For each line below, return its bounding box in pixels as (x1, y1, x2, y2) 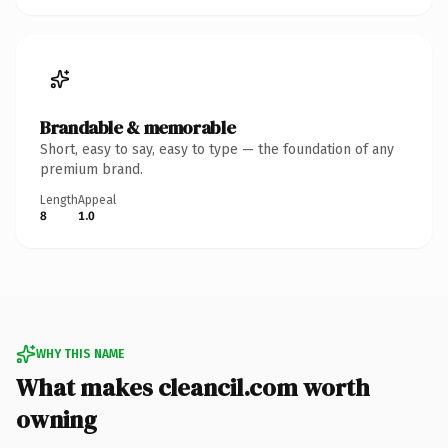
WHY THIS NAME (36, 346, 124, 361)
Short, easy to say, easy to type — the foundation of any (40, 140, 394, 158)
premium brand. (40, 160, 143, 178)
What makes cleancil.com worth (16, 370, 370, 404)
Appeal (78, 192, 116, 207)
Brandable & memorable (40, 114, 236, 140)
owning (16, 402, 97, 436)
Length (40, 192, 78, 207)
